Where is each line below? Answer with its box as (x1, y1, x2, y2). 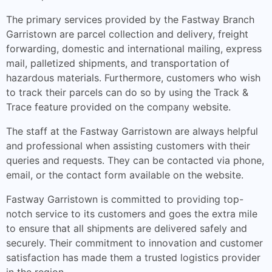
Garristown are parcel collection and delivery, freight (6, 28, 248, 40)
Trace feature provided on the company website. (6, 101, 231, 113)
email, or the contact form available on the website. (6, 169, 243, 181)
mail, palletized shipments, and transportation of (6, 57, 229, 69)
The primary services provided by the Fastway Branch (6, 13, 254, 25)
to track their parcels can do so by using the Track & (6, 86, 248, 98)
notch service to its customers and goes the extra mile (6, 208, 257, 220)
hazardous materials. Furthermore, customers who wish (6, 72, 260, 84)
